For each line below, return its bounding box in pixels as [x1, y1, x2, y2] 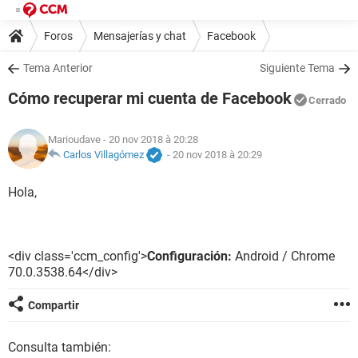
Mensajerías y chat [93, 29, 186, 42]
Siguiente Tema [260, 62, 335, 74]
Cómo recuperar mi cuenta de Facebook [8, 89, 292, 108]
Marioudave [48, 133, 101, 146]
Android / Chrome [232, 249, 335, 264]
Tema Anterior [23, 62, 93, 74]
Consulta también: [8, 340, 111, 355]
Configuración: [147, 249, 232, 264]
